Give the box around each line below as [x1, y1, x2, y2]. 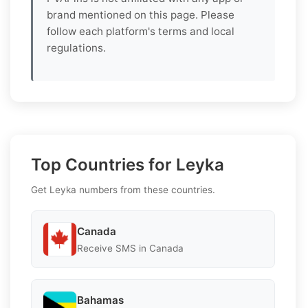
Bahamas [77, 293, 124, 307]
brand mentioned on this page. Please [47, 8, 234, 22]
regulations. [47, 41, 106, 55]
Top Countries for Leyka [31, 155, 224, 175]
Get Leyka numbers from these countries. [31, 184, 215, 196]
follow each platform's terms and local [47, 25, 234, 38]
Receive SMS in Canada [77, 242, 184, 254]
